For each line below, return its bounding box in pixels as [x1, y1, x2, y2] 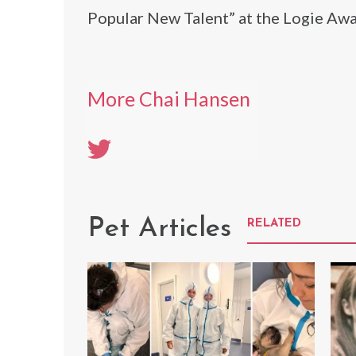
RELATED [247, 217, 301, 230]
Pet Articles [87, 215, 231, 243]
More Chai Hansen [87, 87, 250, 110]
